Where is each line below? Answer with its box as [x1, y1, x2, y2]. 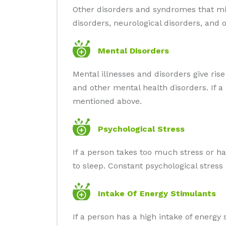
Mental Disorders [98, 46, 169, 55]
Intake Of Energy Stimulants [98, 189, 216, 198]
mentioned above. [73, 96, 142, 106]
